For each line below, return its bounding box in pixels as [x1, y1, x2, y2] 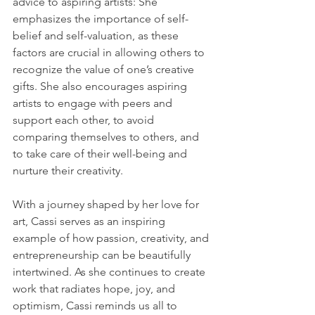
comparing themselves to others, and [13, 129, 202, 143]
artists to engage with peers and [13, 96, 175, 110]
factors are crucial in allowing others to [13, 45, 207, 59]
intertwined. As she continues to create [13, 264, 208, 278]
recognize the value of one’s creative [13, 62, 197, 76]
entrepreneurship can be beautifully [13, 247, 193, 262]
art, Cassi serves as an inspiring [13, 214, 168, 228]
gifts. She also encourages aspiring [13, 79, 190, 93]
